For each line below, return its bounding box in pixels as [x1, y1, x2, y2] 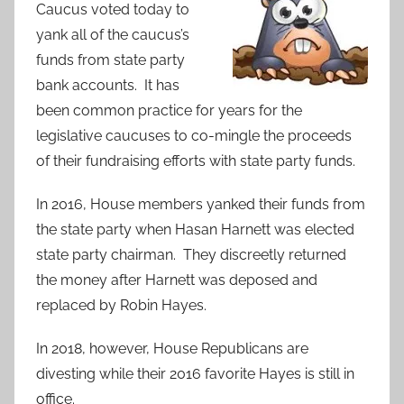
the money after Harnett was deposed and [36, 271, 317, 289]
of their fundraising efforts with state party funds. [36, 152, 355, 170]
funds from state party [36, 51, 185, 69]
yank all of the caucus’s [36, 26, 189, 44]
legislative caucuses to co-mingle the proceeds [36, 127, 352, 145]
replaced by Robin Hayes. [36, 297, 207, 315]
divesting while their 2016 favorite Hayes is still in [36, 365, 354, 383]
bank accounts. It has [36, 77, 179, 95]
